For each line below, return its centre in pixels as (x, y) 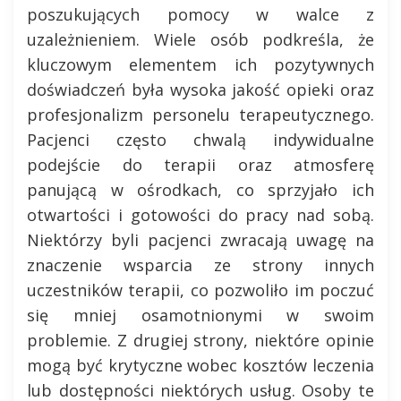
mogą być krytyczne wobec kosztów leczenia (200, 365)
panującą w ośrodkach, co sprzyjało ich (200, 189)
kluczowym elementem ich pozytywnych (200, 64)
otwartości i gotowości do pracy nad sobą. (200, 214)
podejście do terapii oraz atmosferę (200, 164)
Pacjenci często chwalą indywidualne (200, 139)
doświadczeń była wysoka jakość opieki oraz (200, 89)
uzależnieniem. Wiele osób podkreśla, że (200, 39)
